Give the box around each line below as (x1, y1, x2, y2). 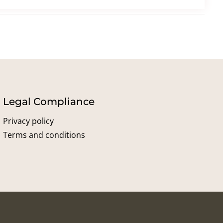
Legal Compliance (2, 96, 95, 108)
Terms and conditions (2, 129, 85, 140)
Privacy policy (2, 115, 54, 126)
